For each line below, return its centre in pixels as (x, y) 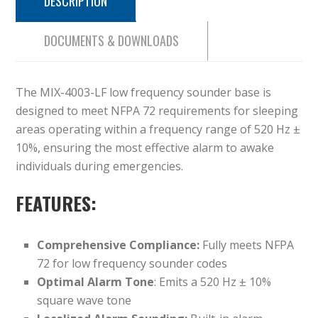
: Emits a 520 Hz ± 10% (213, 282)
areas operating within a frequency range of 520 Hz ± (158, 130)
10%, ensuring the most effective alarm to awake (145, 148)
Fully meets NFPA (247, 245)
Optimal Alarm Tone (96, 282)
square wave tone (84, 301)
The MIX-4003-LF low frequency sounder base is (144, 93)
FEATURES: (56, 204)
